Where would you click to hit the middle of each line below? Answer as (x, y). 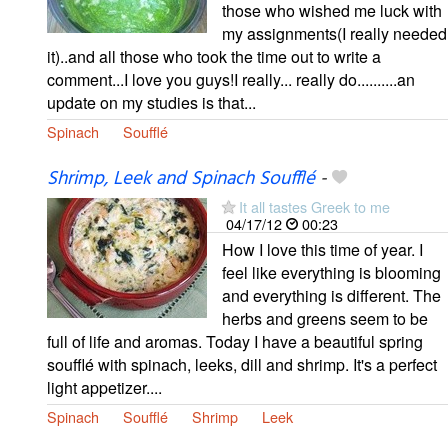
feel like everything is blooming (331, 272)
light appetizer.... (104, 387)
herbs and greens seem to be (325, 318)
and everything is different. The (331, 295)
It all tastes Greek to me (314, 206)
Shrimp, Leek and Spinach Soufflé (181, 178)
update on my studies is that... (151, 103)
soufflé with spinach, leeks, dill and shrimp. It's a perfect (242, 364)
